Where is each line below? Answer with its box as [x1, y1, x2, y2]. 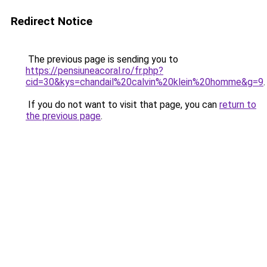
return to [219, 99, 256, 110]
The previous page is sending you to [26, 54, 178, 65]
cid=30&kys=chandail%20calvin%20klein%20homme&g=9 [26, 76, 263, 88]
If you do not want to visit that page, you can [26, 99, 219, 110]
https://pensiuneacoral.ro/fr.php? [26, 65, 163, 76]
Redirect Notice [11, 14, 92, 28]
